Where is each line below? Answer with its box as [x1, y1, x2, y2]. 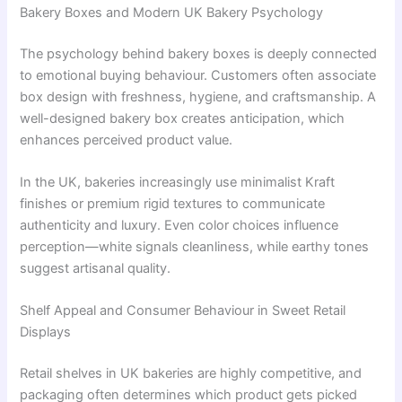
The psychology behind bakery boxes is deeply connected [20, 45, 378, 62]
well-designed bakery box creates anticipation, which [20, 109, 345, 127]
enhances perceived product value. [20, 131, 233, 148]
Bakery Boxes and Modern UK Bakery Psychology [20, 4, 324, 21]
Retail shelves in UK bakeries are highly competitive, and [20, 365, 363, 382]
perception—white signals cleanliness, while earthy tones [20, 239, 370, 256]
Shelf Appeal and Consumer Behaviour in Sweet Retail [20, 302, 346, 319]
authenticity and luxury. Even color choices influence [20, 217, 339, 234]
